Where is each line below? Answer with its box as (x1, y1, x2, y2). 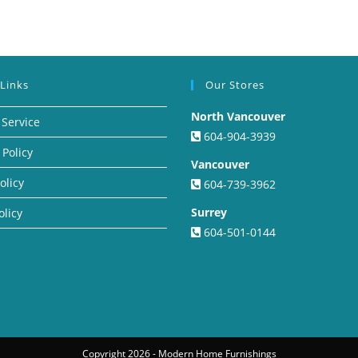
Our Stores (205, 77, 265, 92)
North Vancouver (191, 108, 285, 124)
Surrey (191, 204, 227, 220)
